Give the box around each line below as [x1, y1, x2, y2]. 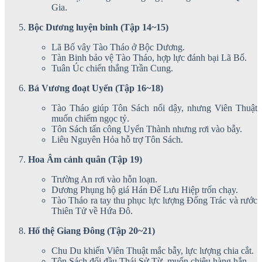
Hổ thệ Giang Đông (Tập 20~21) [28, 225, 155, 236]
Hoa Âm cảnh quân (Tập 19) [28, 154, 142, 164]
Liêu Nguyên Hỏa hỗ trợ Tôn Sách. [51, 134, 183, 144]
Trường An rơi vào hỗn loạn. [51, 174, 157, 184]
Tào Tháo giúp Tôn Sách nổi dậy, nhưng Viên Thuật [51, 102, 257, 113]
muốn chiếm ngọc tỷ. [51, 113, 129, 123]
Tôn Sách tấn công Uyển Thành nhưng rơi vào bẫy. [51, 123, 242, 134]
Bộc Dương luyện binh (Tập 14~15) [28, 22, 168, 32]
